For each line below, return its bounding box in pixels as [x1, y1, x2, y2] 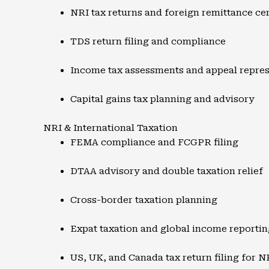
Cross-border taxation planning [70, 195, 217, 205]
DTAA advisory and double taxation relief [70, 166, 263, 177]
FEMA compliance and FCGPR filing [70, 137, 238, 148]
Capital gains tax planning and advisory [70, 94, 255, 104]
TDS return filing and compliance [70, 36, 226, 47]
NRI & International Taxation [43, 122, 178, 133]
